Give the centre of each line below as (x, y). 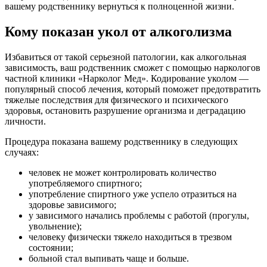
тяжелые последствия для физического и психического (117, 100)
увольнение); (55, 226)
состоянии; (51, 248)
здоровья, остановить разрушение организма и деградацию (125, 111)
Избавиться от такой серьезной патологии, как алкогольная (125, 57)
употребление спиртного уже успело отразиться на (133, 194)
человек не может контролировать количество (122, 173)
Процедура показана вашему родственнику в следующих (121, 142)
